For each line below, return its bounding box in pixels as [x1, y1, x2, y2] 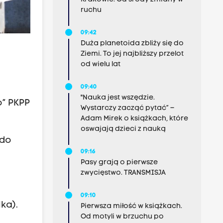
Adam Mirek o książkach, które [80, 115, 188, 122]
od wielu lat [80, 61, 120, 68]
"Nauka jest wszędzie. [80, 94, 155, 102]
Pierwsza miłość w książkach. [80, 203, 182, 210]
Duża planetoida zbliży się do [80, 40, 184, 47]
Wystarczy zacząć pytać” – [80, 105, 174, 112]
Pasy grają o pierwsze [80, 159, 158, 166]
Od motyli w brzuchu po [80, 213, 164, 221]
